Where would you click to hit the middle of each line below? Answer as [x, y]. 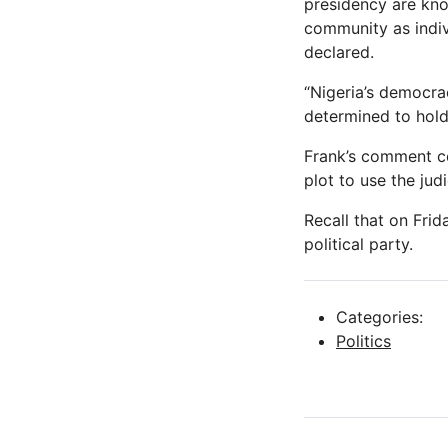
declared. [339, 52]
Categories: [379, 317]
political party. [358, 244]
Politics [363, 341]
